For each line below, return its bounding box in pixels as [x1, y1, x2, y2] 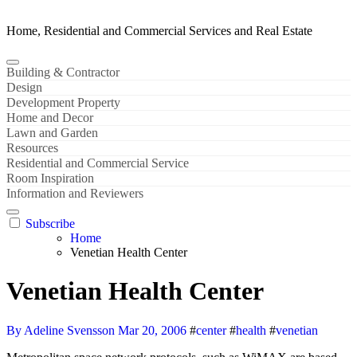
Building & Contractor [6, 65, 120, 79]
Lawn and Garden [6, 126, 98, 139]
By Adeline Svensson [6, 323, 118, 337]
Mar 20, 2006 [118, 323, 186, 337]
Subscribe [25, 217, 75, 230]
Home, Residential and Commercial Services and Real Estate [6, 24, 312, 37]
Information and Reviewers [6, 186, 143, 200]
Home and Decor [6, 111, 93, 124]
